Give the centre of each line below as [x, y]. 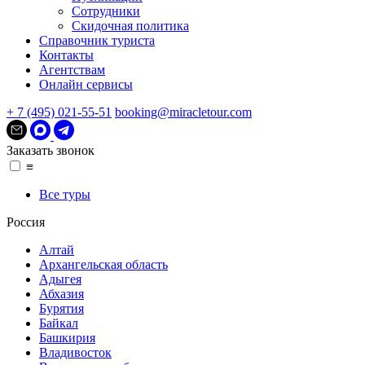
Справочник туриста [97, 40]
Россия [26, 222]
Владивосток [75, 352]
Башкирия [67, 338]
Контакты [66, 55]
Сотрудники [106, 11]
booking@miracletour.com [183, 112]
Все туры [65, 194]
